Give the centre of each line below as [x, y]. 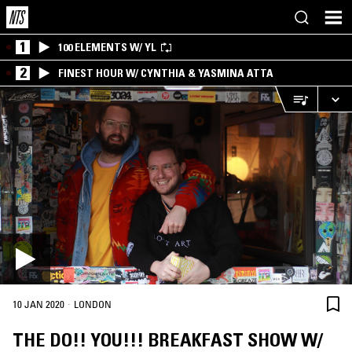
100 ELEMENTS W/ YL [107, 47]
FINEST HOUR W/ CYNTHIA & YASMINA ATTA [166, 73]
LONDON [93, 304]
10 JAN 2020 [38, 304]
